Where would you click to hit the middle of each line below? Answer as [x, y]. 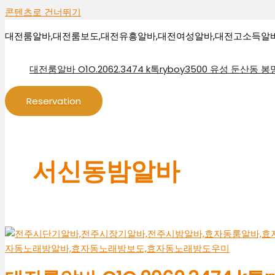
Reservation [54, 101]
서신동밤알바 [106, 172]
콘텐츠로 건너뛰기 [43, 12]
